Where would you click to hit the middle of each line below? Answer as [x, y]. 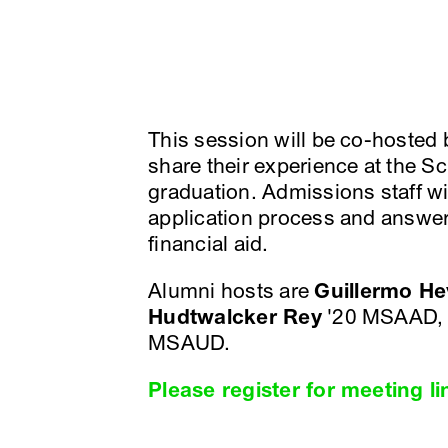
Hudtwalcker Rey [235, 317]
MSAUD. [189, 343]
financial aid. [208, 244]
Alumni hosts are [231, 291]
